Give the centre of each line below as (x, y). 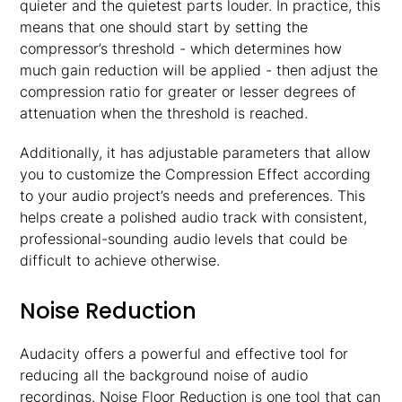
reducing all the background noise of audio (164, 375)
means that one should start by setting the (164, 27)
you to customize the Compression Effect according (196, 174)
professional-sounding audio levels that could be (184, 239)
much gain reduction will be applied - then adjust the (199, 70)
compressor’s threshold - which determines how (181, 48)
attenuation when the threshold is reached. (164, 113)
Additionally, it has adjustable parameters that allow (196, 153)
